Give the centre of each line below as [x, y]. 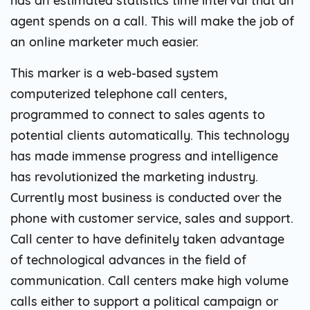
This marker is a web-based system [115, 73]
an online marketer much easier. [104, 42]
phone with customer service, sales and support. [152, 218]
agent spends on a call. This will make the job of [152, 21]
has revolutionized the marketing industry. [134, 176]
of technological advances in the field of [128, 259]
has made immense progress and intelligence [144, 156]
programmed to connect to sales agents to [138, 114]
